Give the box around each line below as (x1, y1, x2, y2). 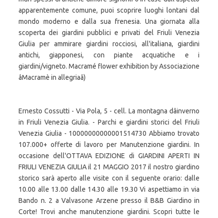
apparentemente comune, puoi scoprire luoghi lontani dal (18, 6, 200, 14)
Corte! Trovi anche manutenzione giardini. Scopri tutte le (18, 208, 200, 216)
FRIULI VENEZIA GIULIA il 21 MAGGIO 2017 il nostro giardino (18, 163, 200, 171)
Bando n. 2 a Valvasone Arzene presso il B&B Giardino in (18, 197, 200, 204)
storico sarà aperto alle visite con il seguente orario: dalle (18, 174, 200, 182)
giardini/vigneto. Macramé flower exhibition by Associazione (18, 62, 200, 70)
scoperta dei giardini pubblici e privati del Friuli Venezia (18, 29, 200, 36)
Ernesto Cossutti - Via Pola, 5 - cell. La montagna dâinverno (18, 107, 200, 115)
